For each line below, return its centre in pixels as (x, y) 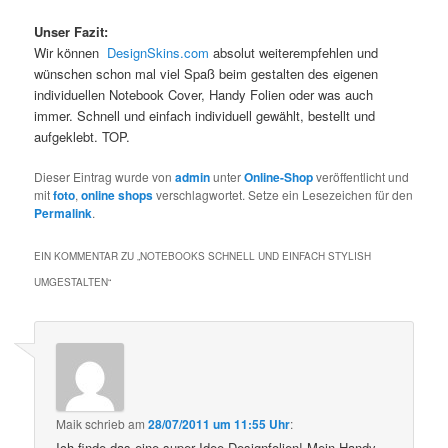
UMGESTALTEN (71, 281)
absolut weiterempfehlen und (294, 52)
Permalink (63, 212)
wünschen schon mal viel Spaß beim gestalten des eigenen (206, 73)
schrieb (105, 423)
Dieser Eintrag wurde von (105, 176)
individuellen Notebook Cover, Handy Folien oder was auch (204, 94)
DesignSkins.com (158, 52)
